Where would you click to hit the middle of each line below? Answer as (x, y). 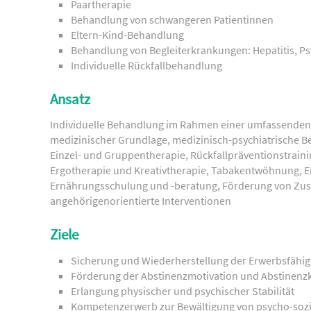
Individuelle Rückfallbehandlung (146, 65)
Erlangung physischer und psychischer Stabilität (183, 291)
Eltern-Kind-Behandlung (127, 34)
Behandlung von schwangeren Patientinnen (172, 19)
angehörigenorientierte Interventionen (141, 201)
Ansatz (70, 99)
